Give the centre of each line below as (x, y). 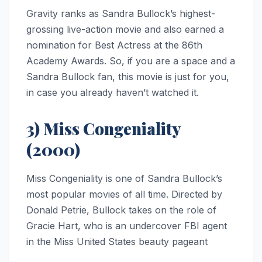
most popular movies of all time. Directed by (124, 194)
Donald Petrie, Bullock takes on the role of (121, 210)
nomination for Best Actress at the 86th (114, 45)
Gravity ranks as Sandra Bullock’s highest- (121, 14)
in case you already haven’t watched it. (113, 93)
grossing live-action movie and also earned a (125, 30)
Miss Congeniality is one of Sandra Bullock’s (124, 179)
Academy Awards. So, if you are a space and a (131, 61)
